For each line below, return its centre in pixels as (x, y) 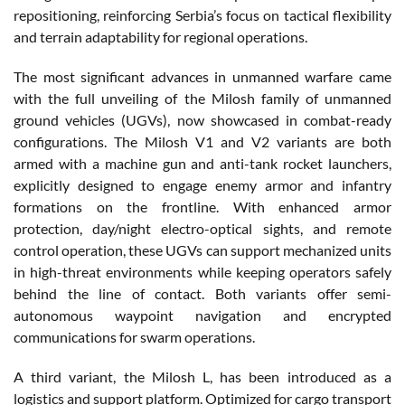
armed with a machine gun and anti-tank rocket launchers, (202, 164)
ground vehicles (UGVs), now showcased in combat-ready (202, 120)
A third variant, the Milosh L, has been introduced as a (202, 377)
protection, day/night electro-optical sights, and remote (202, 229)
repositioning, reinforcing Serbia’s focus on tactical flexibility (202, 15)
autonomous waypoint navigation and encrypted (202, 316)
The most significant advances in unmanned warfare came (202, 77)
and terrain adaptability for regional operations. (160, 37)
